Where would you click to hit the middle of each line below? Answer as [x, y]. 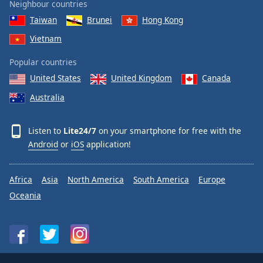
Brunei [100, 19]
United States [55, 78]
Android [43, 144]
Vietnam [46, 38]
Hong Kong [163, 19]
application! [107, 144]
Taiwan [43, 19]
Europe [212, 179]
